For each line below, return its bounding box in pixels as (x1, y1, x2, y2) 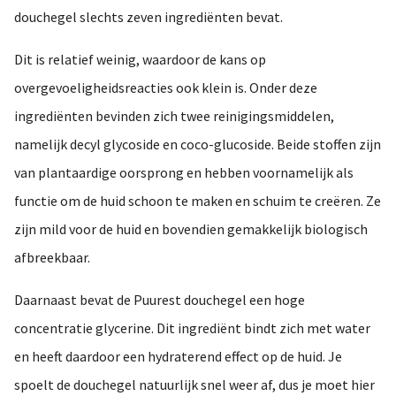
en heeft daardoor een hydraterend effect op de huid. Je (14, 347, 342, 366)
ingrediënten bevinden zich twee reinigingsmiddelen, (14, 107, 334, 126)
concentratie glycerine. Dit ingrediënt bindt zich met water (14, 319, 370, 338)
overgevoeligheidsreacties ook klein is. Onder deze (14, 79, 317, 97)
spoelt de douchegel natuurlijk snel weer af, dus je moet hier (14, 376, 375, 394)
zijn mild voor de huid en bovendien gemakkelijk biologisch (14, 220, 368, 239)
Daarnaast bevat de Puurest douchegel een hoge (14, 291, 305, 309)
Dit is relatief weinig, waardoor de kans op (14, 50, 266, 69)
